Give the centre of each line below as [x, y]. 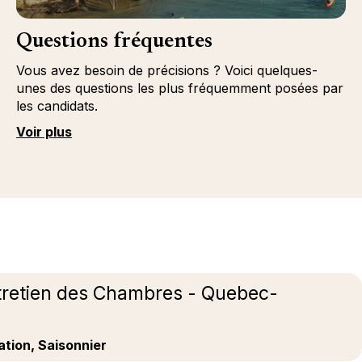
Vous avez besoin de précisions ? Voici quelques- [166, 70]
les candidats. [57, 106]
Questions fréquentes [114, 42]
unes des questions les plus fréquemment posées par [179, 88]
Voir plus [44, 132]
